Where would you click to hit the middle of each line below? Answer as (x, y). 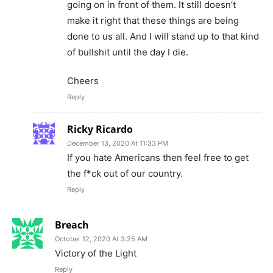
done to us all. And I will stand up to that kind (163, 37)
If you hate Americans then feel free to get (158, 158)
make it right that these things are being (153, 21)
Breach (72, 225)
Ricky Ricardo (100, 129)
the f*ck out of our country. (125, 174)
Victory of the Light (96, 253)
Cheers (83, 81)
